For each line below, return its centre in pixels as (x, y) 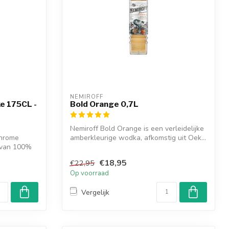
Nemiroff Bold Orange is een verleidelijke (137, 129)
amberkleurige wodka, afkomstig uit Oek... (138, 138)
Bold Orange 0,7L (104, 104)
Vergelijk (95, 192)
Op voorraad (89, 174)
